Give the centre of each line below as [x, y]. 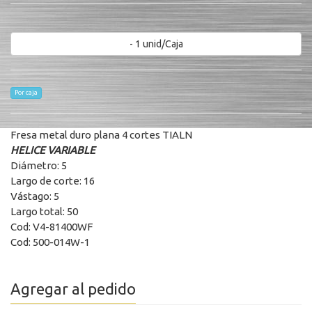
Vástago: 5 [35, 196]
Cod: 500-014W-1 [50, 242]
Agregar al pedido [73, 289]
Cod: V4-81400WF [52, 227]
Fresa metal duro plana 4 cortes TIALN [101, 135]
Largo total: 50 [44, 211]
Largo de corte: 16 [53, 181]
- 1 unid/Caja [163, 44]
